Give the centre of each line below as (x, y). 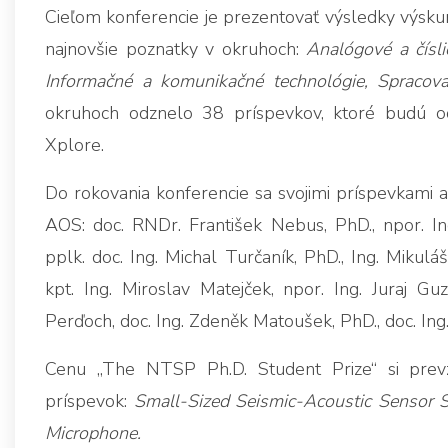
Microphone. (93, 433)
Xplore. (74, 145)
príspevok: (86, 401)
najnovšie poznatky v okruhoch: (175, 49)
